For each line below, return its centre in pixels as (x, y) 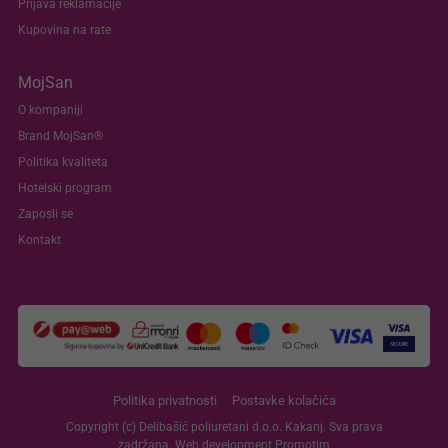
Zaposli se (45, 214)
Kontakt (39, 240)
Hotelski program (65, 188)
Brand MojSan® (60, 136)
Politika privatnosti (164, 400)
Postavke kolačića (283, 400)
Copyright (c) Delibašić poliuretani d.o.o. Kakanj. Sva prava (224, 426)
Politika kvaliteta (63, 162)
